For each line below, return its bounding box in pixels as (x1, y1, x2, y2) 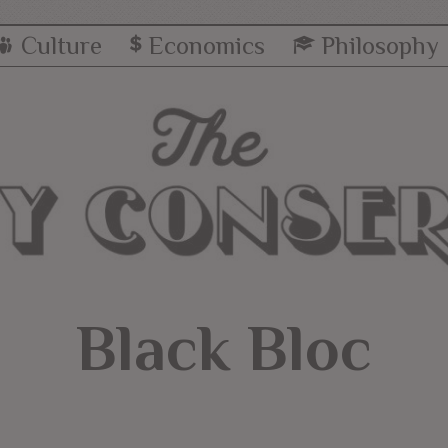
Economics (147, 31, 265, 60)
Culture (20, 31, 102, 60)
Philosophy (321, 31, 440, 60)
